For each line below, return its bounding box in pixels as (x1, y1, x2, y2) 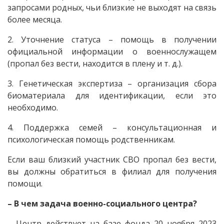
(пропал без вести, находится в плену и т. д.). (7, 57, 186, 69)
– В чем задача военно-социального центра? (7, 197, 197, 209)
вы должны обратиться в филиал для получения (7, 165, 216, 177)
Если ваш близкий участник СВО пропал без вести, (7, 153, 216, 165)
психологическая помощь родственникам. (7, 133, 179, 145)
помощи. (7, 177, 46, 189)
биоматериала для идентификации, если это (7, 89, 216, 101)
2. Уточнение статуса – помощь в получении (7, 33, 216, 45)
